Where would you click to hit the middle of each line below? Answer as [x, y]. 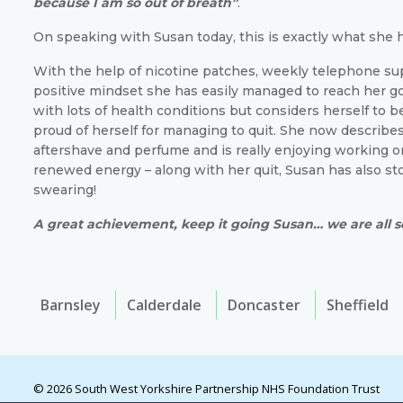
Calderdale [164, 305]
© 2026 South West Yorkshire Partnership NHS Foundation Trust [206, 388]
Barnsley [71, 305]
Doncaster [264, 305]
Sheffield [358, 305]
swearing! [65, 189]
